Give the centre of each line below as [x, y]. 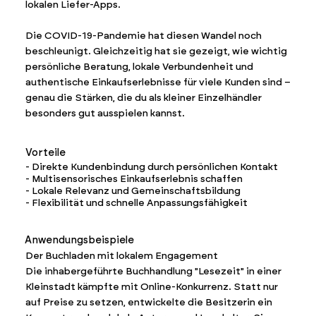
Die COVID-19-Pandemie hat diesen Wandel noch [144, 36]
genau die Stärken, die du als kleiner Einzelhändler [144, 98]
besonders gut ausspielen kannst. [105, 114]
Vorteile [45, 152]
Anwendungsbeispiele [80, 239]
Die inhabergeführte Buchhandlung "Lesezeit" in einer [153, 272]
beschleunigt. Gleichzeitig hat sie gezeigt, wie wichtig [157, 51]
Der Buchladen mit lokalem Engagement [121, 256]
